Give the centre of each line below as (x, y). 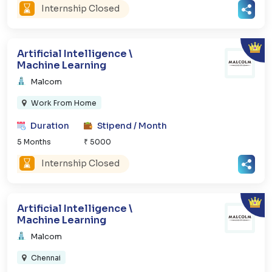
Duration (50, 125)
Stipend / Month (132, 125)
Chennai (46, 257)
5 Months (34, 141)
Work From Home (63, 103)
